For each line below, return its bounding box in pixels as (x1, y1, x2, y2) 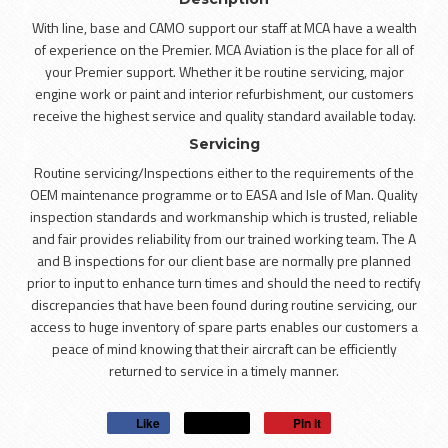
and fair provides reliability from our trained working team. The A (32, 228, 416, 249)
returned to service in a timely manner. (109, 360, 339, 381)
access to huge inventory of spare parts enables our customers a (30, 316, 418, 337)
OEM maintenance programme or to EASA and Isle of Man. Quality (30, 184, 418, 205)
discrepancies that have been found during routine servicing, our (31, 294, 417, 315)
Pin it (293, 414, 322, 432)
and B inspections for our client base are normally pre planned (37, 250, 411, 271)
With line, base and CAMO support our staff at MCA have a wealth (31, 17, 417, 38)
